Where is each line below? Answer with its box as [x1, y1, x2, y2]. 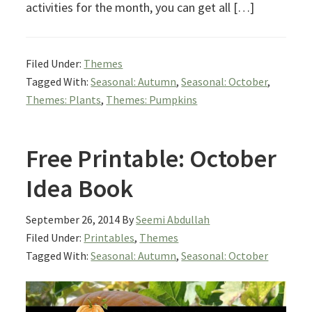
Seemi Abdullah [136, 212, 210, 226]
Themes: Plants [26, 92, 102, 107]
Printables [84, 230, 135, 244]
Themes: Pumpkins [106, 92, 198, 107]
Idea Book [26, 172, 134, 204]
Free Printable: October [26, 142, 277, 174]
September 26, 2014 [26, 212, 120, 226]
